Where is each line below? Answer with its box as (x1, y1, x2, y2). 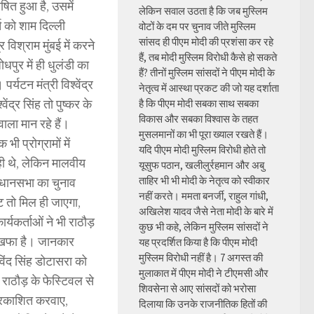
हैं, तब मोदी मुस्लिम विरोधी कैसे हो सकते (139, 50, 277, 64)
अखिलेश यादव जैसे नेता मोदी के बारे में (139, 205, 273, 218)
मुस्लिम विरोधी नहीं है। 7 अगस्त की (139, 251, 263, 264)
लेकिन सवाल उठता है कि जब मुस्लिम (139, 4, 268, 18)
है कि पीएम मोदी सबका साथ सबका (139, 97, 259, 110)
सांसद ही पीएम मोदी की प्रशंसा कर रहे (139, 35, 273, 48)
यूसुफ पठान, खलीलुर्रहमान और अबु (139, 158, 264, 172)
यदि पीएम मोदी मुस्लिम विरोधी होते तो (139, 143, 266, 156)
